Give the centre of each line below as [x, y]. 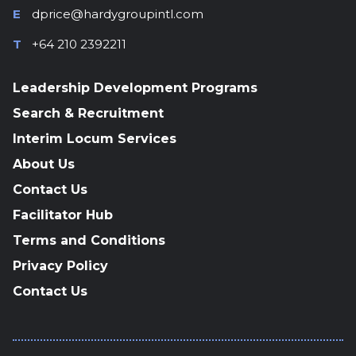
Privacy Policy [60, 266]
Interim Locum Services [95, 139]
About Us [44, 164]
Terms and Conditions [89, 240]
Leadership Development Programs [135, 88]
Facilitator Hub [63, 215]
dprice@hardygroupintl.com [118, 14]
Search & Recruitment [88, 113]
